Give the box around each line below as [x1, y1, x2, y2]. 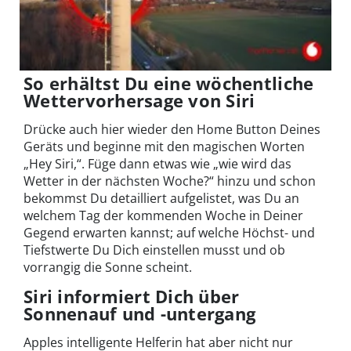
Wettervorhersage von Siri [24, 89, 255, 113]
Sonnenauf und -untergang [24, 302, 256, 326]
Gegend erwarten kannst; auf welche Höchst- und [24, 224, 315, 242]
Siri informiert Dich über [24, 284, 240, 309]
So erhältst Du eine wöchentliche [24, 71, 314, 96]
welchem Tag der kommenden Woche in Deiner [24, 207, 303, 225]
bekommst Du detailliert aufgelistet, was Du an [24, 190, 299, 208]
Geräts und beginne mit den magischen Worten [24, 138, 305, 156]
